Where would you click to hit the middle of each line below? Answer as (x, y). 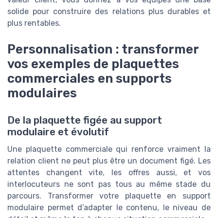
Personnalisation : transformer (103, 49)
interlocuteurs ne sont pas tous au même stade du (109, 184)
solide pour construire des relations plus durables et (109, 11)
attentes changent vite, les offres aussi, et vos (109, 173)
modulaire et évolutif (58, 132)
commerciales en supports (90, 79)
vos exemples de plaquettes (93, 64)
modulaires (42, 93)
